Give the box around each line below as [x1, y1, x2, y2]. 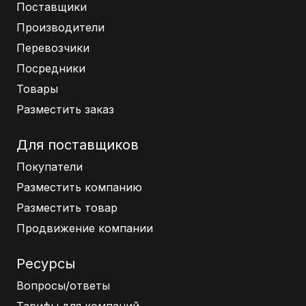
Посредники [16, 61, 85, 75]
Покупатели [16, 159, 83, 173]
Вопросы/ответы [16, 278, 110, 292]
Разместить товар [16, 200, 117, 214]
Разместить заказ [16, 102, 114, 116]
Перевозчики [16, 40, 89, 55]
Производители [16, 20, 105, 34]
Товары [16, 81, 58, 96]
